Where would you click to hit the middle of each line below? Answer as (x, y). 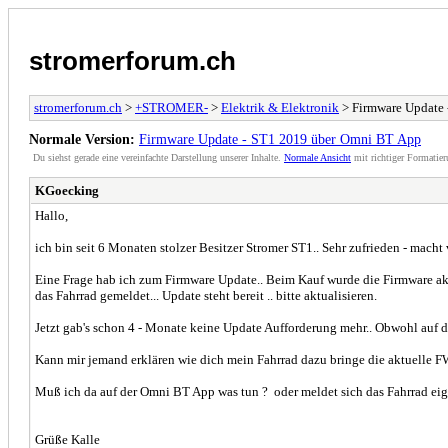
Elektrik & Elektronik (280, 107)
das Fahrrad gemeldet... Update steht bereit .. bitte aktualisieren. (207, 295)
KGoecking (67, 190)
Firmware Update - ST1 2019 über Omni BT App (280, 138)
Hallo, (53, 215)
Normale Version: (82, 138)
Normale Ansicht (317, 157)
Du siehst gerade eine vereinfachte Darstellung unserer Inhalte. (158, 157)
